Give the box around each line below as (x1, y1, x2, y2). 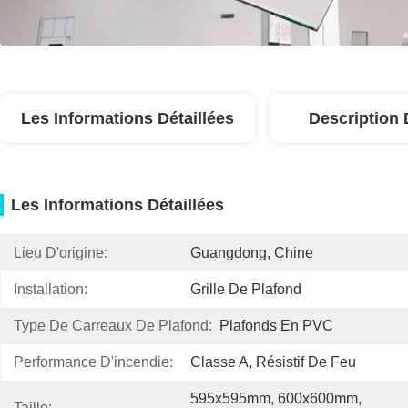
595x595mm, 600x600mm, (190, 391, 362, 406)
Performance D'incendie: (14, 354, 173, 370)
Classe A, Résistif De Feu (190, 354, 356, 370)
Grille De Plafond (190, 281, 301, 297)
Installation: (14, 281, 87, 297)
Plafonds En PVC (219, 318, 333, 333)
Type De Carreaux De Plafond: (14, 318, 212, 333)
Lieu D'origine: (14, 245, 107, 260)
